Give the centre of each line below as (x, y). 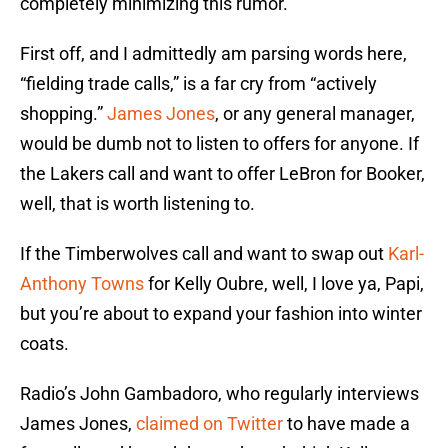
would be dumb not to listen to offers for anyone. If (219, 144)
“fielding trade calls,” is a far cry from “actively (198, 84)
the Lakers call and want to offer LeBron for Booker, (222, 174)
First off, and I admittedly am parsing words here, (213, 54)
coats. (44, 344)
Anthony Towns (82, 284)
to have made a (346, 424)
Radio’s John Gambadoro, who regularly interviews (219, 394)
